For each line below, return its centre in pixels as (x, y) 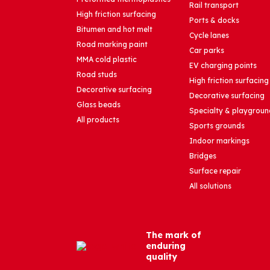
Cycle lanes (209, 36)
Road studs (97, 75)
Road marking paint (112, 45)
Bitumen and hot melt (115, 30)
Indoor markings (219, 141)
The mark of (174, 235)
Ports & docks (214, 20)
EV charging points (223, 66)
